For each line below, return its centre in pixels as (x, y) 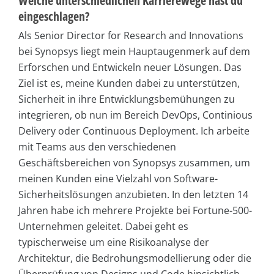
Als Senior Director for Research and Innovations (131, 35)
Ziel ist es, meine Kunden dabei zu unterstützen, (129, 83)
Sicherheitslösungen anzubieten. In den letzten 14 (133, 194)
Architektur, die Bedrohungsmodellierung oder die (135, 258)
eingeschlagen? (54, 16)
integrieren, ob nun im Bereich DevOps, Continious (135, 115)
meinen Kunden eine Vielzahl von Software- (118, 178)
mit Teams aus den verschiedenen (97, 146)
